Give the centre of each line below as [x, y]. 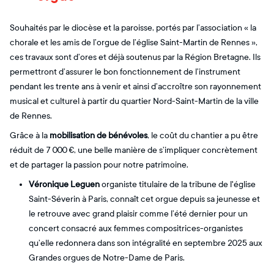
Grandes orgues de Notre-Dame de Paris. [107, 257]
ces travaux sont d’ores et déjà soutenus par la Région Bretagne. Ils [135, 57]
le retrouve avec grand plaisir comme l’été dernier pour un [139, 213]
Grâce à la [30, 135]
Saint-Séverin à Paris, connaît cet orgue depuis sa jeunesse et [145, 199]
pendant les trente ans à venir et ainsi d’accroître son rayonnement [135, 86]
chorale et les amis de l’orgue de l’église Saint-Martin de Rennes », [134, 42]
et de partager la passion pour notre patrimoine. [99, 165]
